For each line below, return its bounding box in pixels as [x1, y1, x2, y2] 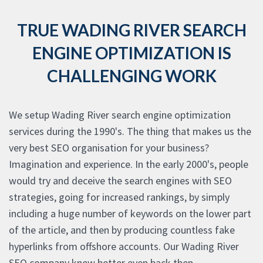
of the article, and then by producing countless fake [9, 223, 235, 237]
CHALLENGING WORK [46, 66, 217, 86]
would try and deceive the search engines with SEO [9, 174, 232, 188]
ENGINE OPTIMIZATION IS [32, 43, 231, 63]
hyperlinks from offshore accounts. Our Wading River [9, 240, 239, 254]
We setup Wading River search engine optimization [9, 108, 231, 122]
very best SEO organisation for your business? [9, 141, 209, 155]
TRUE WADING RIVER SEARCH [16, 20, 247, 41]
